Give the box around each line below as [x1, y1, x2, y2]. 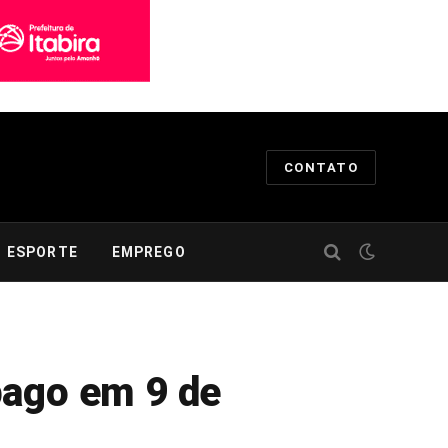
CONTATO [283, 159, 358, 175]
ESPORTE [6, 244, 78, 260]
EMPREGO [111, 244, 186, 260]
